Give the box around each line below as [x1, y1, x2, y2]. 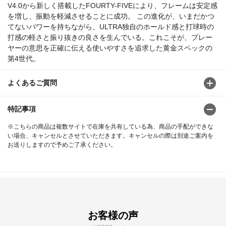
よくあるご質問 [8, 79, 57, 87]
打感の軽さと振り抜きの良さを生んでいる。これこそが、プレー [8, 33, 212, 42]
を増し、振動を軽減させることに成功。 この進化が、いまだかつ [8, 12, 214, 21]
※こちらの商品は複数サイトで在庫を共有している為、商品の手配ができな [8, 123, 213, 131]
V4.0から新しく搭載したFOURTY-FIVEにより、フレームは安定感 [8, 2, 217, 10]
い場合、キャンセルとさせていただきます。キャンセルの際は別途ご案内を [8, 132, 213, 140]
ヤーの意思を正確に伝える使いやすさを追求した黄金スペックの [8, 44, 212, 52]
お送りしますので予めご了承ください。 [8, 141, 117, 149]
